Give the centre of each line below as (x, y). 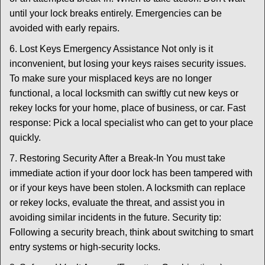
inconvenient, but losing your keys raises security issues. (128, 64)
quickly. (25, 138)
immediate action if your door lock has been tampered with (131, 173)
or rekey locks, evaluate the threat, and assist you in (117, 203)
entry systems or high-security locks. (85, 247)
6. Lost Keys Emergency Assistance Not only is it (111, 49)
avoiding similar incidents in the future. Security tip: (115, 217)
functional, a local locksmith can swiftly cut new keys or (124, 93)
